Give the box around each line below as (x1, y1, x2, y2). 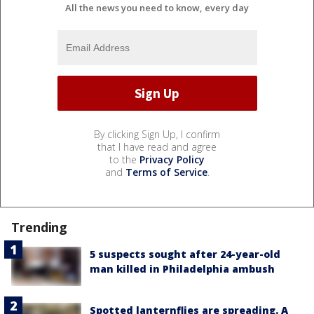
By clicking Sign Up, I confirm (94, 128, 220, 142)
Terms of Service (125, 165, 207, 179)
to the (109, 153, 139, 167)
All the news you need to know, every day (65, 1, 249, 15)
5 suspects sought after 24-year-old (90, 247, 280, 261)
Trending (11, 219, 68, 236)
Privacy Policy (139, 153, 205, 167)
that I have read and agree (97, 140, 217, 154)
